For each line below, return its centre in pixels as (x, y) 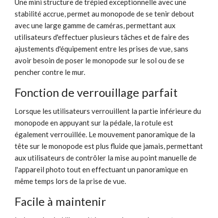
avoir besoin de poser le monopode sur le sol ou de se (100, 60)
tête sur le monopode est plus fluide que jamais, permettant (109, 146)
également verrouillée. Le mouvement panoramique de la (105, 134)
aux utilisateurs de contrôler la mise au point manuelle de (106, 157)
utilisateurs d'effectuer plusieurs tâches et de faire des (102, 37)
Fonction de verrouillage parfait (96, 92)
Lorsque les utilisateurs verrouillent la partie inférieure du (108, 111)
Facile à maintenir (60, 201)
